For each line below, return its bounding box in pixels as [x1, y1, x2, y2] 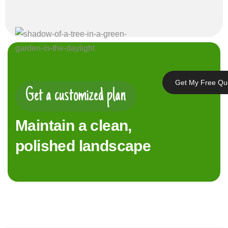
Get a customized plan [25, 86, 126, 106]
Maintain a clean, [15, 117, 132, 134]
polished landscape [15, 137, 151, 154]
